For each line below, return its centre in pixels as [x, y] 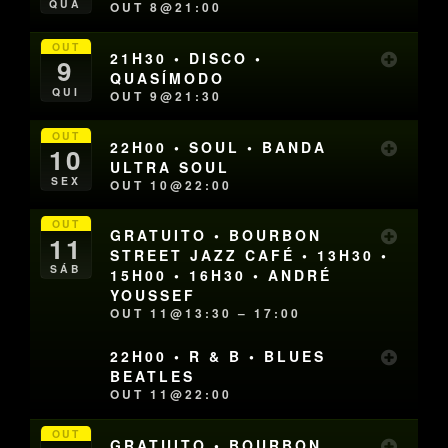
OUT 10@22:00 [171, 184]
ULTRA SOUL [170, 166]
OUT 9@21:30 [166, 96]
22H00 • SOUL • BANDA [219, 146]
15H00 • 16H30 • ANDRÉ [221, 275]
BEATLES [153, 376]
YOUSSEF [153, 295]
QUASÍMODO [168, 78]
